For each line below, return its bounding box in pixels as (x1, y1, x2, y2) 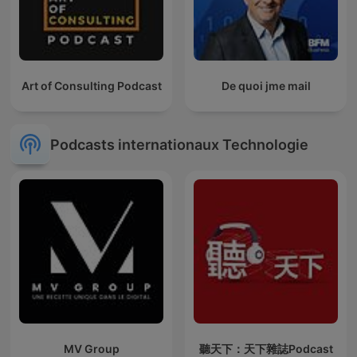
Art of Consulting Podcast (21, 79, 162, 93)
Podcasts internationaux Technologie (50, 135, 308, 153)
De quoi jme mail (221, 79, 311, 93)
